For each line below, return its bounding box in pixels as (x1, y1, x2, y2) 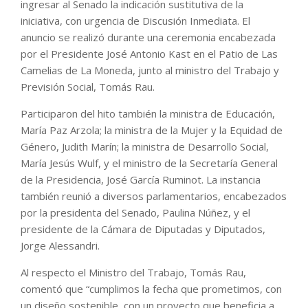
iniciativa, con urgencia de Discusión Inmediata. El (21, 13, 250, 27)
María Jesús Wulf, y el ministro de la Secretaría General (21, 155, 278, 170)
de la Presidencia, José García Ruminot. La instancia (21, 172, 261, 186)
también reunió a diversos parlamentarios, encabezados (21, 188, 287, 203)
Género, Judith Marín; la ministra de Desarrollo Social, (21, 139, 269, 153)
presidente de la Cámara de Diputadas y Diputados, (21, 221, 265, 236)
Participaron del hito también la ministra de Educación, (21, 106, 275, 120)
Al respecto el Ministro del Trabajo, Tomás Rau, (21, 265, 246, 279)
